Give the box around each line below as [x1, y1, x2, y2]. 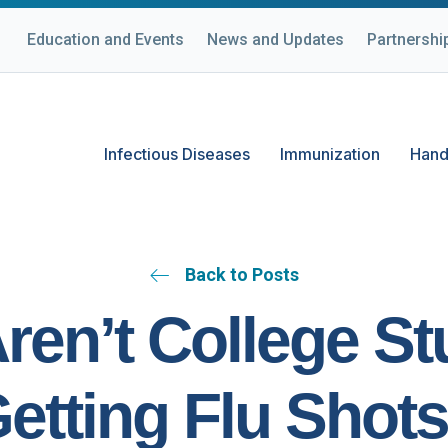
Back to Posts [184, 264, 299, 285]
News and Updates [207, 30, 344, 49]
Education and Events [27, 30, 184, 49]
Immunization [280, 144, 380, 164]
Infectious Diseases [104, 144, 250, 164]
